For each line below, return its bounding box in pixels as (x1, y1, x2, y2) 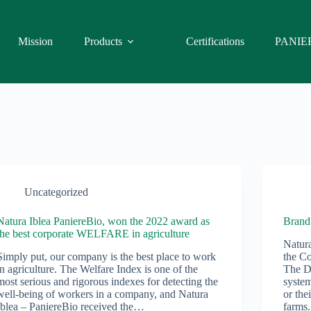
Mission (18, 35, 53, 47)
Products (83, 35, 122, 47)
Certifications (185, 35, 244, 47)
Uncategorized (24, 186, 89, 198)
